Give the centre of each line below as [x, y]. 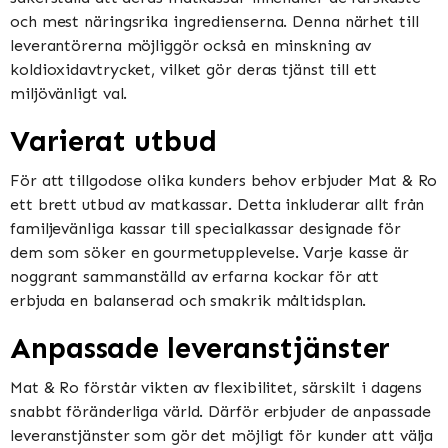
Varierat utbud [113, 141]
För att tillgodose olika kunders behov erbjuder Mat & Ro [224, 180]
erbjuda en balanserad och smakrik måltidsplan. [188, 300]
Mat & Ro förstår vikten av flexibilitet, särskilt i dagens [216, 387]
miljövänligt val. [69, 93]
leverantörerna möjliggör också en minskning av [191, 45]
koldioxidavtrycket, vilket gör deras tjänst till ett [193, 69]
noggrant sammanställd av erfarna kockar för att [195, 276]
